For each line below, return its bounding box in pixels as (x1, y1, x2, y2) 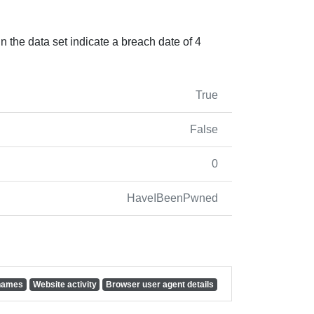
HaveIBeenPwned (127, 191, 218, 204)
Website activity (32, 279, 97, 289)
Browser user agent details (106, 279, 214, 289)
